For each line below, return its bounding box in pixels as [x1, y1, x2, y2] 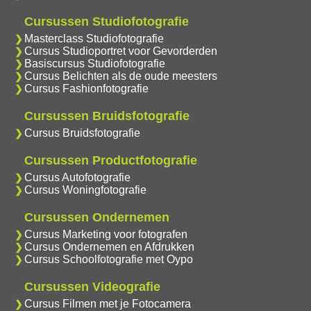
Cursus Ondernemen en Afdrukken [24, 240, 194, 253]
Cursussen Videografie [24, 279, 160, 294]
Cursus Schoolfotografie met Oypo [24, 253, 193, 265]
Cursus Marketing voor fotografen [24, 228, 187, 240]
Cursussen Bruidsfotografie [24, 108, 190, 123]
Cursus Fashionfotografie [24, 82, 149, 94]
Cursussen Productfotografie [24, 153, 197, 167]
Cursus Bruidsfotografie [24, 126, 140, 139]
